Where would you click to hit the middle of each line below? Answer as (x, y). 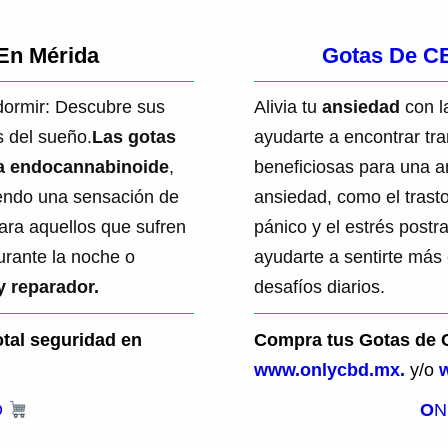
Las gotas (134, 137)
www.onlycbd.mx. (329, 369)
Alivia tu (288, 107)
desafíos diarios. (319, 287)
